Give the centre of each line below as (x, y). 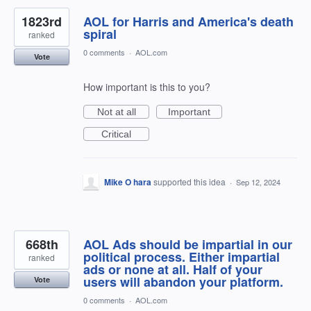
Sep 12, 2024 (258, 182)
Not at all (116, 112)
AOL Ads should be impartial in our (188, 244)
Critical (116, 134)
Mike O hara (128, 182)
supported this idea (191, 182)
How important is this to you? (147, 87)
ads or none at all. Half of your (173, 269)
